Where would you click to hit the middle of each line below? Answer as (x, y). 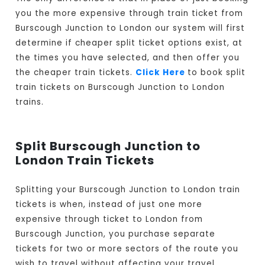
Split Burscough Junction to (108, 146)
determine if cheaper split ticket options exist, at (129, 43)
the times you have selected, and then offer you (128, 58)
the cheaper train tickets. (76, 73)
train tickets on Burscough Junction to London (120, 88)
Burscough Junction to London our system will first (130, 28)
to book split (217, 73)
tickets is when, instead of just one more (109, 205)
